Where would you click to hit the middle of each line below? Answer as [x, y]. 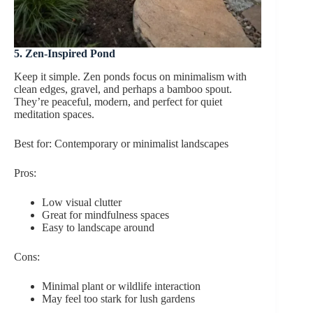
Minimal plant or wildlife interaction [121, 286]
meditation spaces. [54, 115]
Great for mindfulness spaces [105, 215]
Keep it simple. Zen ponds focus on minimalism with [130, 77]
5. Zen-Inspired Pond [65, 54]
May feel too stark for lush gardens [118, 299]
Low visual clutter [82, 203]
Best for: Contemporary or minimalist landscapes [121, 144]
